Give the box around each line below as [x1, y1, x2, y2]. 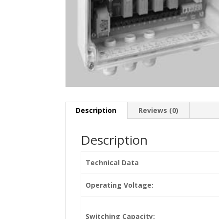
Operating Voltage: [85, 180, 153, 190]
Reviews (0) [138, 105, 179, 115]
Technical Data [85, 157, 139, 167]
